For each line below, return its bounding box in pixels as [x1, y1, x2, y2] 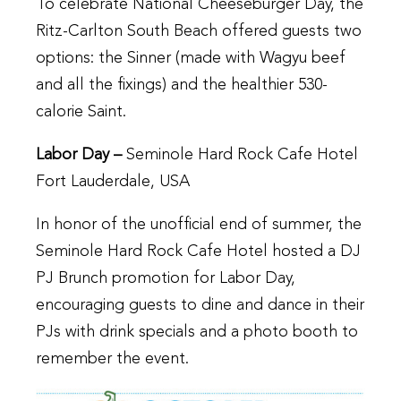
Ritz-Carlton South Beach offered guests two [36, 23, 362, 40]
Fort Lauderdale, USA [36, 174, 190, 191]
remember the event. [36, 351, 189, 368]
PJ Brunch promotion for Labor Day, [36, 270, 295, 287]
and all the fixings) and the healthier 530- [36, 77, 328, 94]
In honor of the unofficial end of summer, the [36, 217, 362, 234]
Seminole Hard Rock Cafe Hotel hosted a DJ [36, 243, 361, 260]
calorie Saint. [36, 104, 126, 121]
